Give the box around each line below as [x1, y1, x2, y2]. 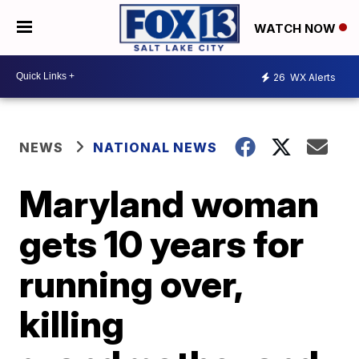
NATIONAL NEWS [93, 139, 218, 155]
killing [19, 301, 125, 346]
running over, [19, 260, 243, 306]
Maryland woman [19, 180, 320, 226]
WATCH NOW [254, 20, 339, 36]
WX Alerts [288, 71, 336, 84]
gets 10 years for [19, 220, 305, 266]
